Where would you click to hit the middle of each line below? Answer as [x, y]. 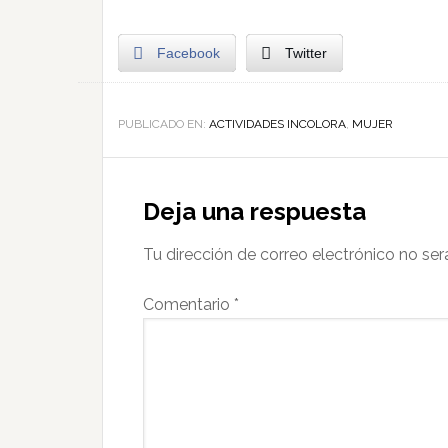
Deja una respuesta [254, 211]
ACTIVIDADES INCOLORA [277, 124]
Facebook [188, 53]
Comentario [188, 304]
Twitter [306, 53]
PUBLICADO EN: [163, 124]
